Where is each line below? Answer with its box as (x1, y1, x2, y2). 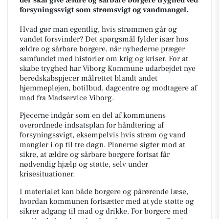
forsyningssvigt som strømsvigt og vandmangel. (20, 4, 189, 15)
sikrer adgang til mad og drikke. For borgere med (20, 206, 188, 216)
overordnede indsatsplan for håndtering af (20, 120, 164, 130)
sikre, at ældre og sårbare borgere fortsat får (20, 149, 170, 159)
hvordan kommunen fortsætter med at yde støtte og (20, 196, 194, 206)
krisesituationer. (20, 169, 75, 179)
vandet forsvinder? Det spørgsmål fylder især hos (20, 34, 188, 44)
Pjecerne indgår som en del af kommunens (20, 110, 166, 120)
